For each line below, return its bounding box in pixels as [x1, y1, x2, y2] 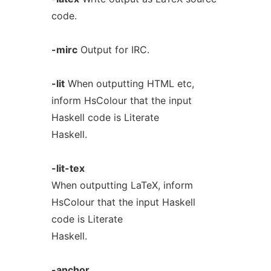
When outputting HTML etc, [64, 77, 194, 90]
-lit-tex [51, 162, 85, 174]
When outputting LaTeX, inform [51, 179, 193, 191]
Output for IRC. [77, 44, 149, 56]
